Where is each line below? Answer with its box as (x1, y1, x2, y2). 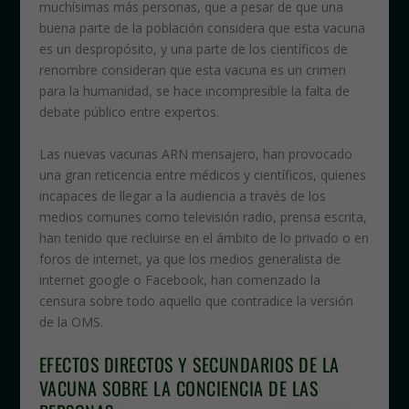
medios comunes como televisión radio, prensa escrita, (38, 207, 367, 225)
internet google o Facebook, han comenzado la (38, 270, 320, 288)
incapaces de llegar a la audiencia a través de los (38, 186, 326, 204)
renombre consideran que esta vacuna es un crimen (38, 61, 346, 79)
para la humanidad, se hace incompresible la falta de (38, 82, 350, 100)
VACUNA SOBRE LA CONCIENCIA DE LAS (38, 374, 319, 403)
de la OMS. (38, 312, 103, 330)
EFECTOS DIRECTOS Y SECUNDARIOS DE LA (38, 351, 340, 379)
